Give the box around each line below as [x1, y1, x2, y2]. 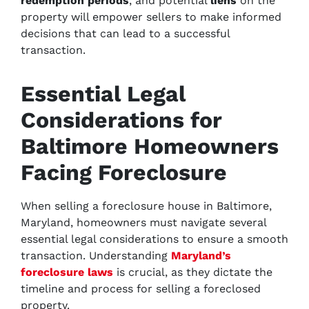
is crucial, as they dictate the [113, 266, 272, 279]
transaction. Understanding [21, 249, 171, 262]
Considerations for [21, 107, 222, 133]
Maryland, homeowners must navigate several [21, 216, 266, 229]
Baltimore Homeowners [21, 133, 279, 159]
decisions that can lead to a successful [21, 27, 230, 40]
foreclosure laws [21, 266, 113, 279]
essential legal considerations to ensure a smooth [21, 232, 288, 246]
